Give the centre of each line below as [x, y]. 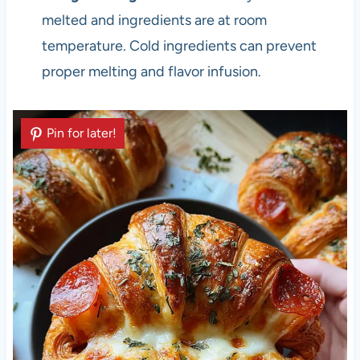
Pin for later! [81, 133]
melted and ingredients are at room [154, 20]
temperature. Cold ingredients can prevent [179, 46]
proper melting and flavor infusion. [151, 72]
